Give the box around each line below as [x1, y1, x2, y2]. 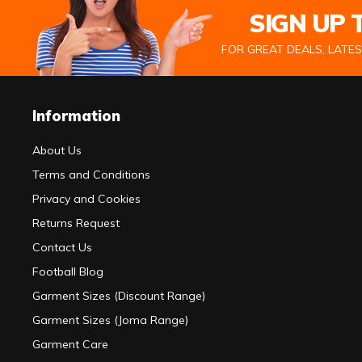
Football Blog [32, 264, 103, 280]
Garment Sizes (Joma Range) [32, 313, 188, 328]
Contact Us [32, 240, 92, 255]
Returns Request [32, 216, 120, 231]
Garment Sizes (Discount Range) [32, 288, 205, 304]
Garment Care [32, 337, 108, 352]
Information [32, 107, 120, 126]
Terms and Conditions [32, 167, 150, 183]
